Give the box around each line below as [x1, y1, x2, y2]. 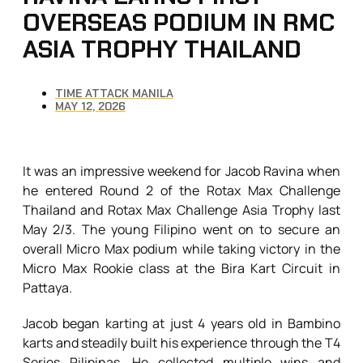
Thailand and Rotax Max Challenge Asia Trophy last [23, 201, 340, 220]
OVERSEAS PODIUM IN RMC [23, 6, 335, 39]
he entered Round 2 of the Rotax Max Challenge [23, 181, 340, 200]
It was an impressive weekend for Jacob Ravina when [23, 162, 340, 181]
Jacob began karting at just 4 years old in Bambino [23, 314, 340, 333]
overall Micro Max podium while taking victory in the [23, 240, 340, 258]
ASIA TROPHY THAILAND [23, 33, 301, 66]
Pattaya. [23, 279, 72, 297]
